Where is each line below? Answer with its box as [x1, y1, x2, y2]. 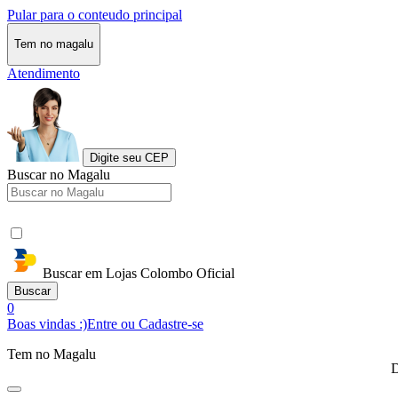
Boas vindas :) [7, 315, 87, 331]
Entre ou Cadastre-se [87, 315, 203, 331]
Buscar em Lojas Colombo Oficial [43, 265, 235, 281]
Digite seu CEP [90, 150, 169, 164]
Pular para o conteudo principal [7, 7, 182, 22]
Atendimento [7, 65, 80, 81]
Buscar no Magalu [7, 166, 110, 182]
